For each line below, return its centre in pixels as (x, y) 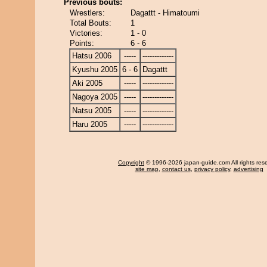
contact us (176, 169)
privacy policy (212, 169)
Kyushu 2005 (95, 69)
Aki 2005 (87, 83)
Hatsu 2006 (92, 56)
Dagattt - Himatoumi (165, 13)
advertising (248, 169)
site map (147, 169)
